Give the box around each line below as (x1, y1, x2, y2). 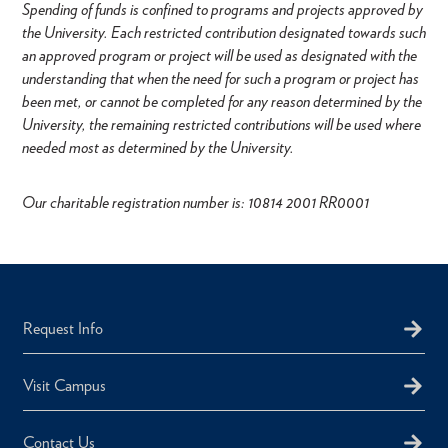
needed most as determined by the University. (22, 137, 294, 157)
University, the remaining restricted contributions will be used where (22, 114, 421, 134)
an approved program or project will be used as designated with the (22, 45, 417, 65)
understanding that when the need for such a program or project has (22, 68, 419, 88)
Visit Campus (23, 376, 106, 395)
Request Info (23, 319, 103, 338)
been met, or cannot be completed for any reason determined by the (22, 91, 422, 111)
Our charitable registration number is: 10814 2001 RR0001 (22, 192, 369, 212)
